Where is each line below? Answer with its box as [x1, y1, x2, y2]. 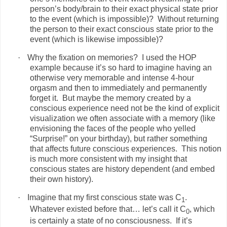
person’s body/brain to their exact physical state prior [30, 4, 218, 13]
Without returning [158, 14, 219, 23]
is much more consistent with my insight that [30, 154, 187, 163]
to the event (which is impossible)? [30, 14, 154, 23]
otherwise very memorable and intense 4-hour [30, 73, 194, 82]
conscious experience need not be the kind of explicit [30, 103, 219, 112]
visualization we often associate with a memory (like [30, 113, 215, 123]
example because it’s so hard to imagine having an [30, 63, 212, 72]
